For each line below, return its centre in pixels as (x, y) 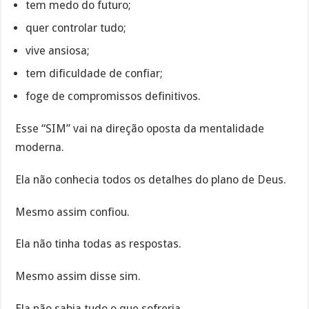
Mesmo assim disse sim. (78, 277)
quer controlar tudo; (76, 28)
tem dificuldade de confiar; (94, 74)
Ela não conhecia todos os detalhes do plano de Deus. (151, 179)
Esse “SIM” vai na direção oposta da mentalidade (140, 129)
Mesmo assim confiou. (73, 212)
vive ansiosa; (58, 51)
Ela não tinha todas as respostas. (99, 244)
